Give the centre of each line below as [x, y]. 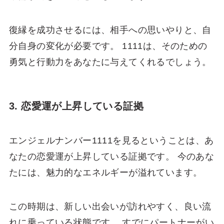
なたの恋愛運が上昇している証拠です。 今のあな [111, 157]
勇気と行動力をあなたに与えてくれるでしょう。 [110, 62]
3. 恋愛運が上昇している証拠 [76, 106]
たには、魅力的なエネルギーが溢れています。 [105, 173]
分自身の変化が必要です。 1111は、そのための [108, 46]
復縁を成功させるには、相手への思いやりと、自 [110, 30]
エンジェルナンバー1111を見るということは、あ [111, 141]
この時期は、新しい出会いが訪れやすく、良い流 [110, 207]
